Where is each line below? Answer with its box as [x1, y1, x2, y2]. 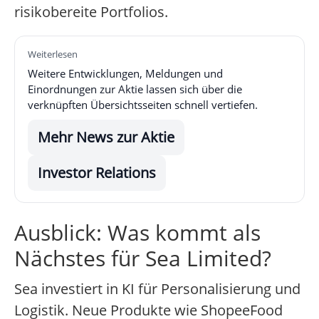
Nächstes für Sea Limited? [14, 244, 271, 273]
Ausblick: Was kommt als [14, 218, 261, 248]
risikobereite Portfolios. [14, 2, 168, 22]
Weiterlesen [28, 48, 78, 61]
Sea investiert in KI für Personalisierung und [14, 279, 300, 299]
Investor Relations [38, 163, 156, 183]
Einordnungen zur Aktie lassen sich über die [28, 82, 242, 97]
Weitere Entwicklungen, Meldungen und [28, 66, 223, 81]
